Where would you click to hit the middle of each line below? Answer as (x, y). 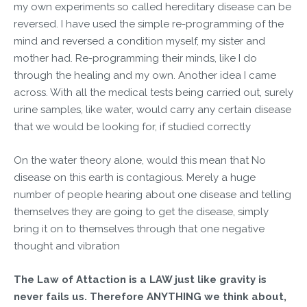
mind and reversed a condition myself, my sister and (139, 41)
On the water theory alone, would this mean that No (140, 160)
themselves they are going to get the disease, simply (141, 212)
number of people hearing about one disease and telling (152, 195)
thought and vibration (67, 246)
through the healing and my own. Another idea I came (145, 75)
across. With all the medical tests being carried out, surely (153, 93)
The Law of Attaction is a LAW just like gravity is (140, 280)
